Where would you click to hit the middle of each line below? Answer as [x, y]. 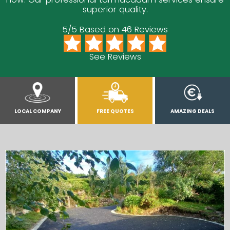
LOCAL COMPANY [37, 111]
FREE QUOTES [115, 111]
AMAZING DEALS [193, 111]
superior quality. [115, 9]
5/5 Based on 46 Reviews [115, 29]
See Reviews [115, 57]
